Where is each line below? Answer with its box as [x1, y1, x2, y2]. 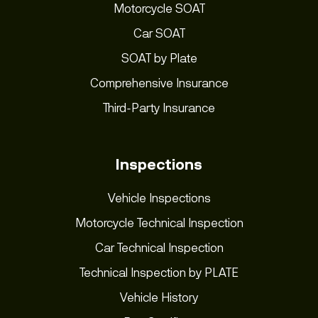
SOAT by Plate [121, 50, 197, 66]
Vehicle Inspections [107, 190, 211, 206]
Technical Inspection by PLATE [79, 264, 238, 280]
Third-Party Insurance [103, 99, 215, 116]
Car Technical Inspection [94, 239, 224, 256]
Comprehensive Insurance [89, 75, 229, 91]
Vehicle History [120, 289, 198, 305]
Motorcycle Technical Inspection [75, 214, 243, 231]
